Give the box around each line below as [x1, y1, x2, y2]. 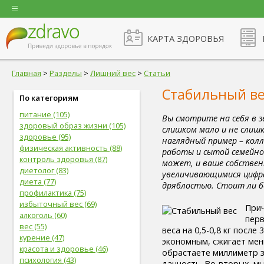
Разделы [49, 68, 82, 78]
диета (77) [19, 176, 56, 187]
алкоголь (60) [19, 210, 67, 220]
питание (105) [19, 109, 70, 120]
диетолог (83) [19, 165, 68, 176]
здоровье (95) [19, 131, 71, 142]
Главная [12, 68, 41, 78]
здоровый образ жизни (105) [19, 120, 126, 131]
